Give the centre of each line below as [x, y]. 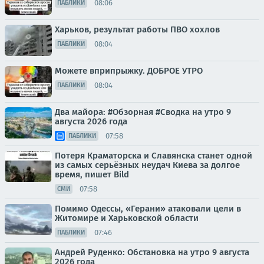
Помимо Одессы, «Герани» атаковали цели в [148, 209]
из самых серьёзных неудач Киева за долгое [147, 165]
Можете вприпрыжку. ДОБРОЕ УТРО [129, 71]
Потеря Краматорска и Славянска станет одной [154, 156]
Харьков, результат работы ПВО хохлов [137, 30]
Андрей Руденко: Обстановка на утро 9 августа [152, 253]
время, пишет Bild [92, 175]
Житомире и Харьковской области [127, 218]
